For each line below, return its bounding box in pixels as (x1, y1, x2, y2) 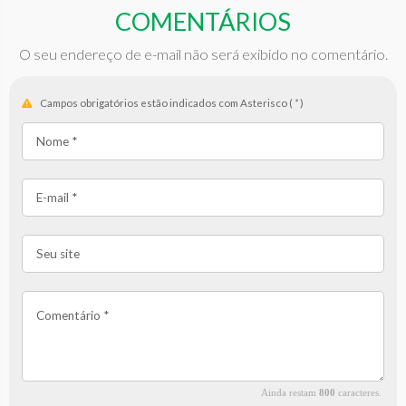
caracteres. (335, 387, 382, 399)
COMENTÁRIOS (115, 5, 291, 36)
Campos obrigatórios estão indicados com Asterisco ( (37, 97, 295, 110)
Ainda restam (261, 387, 320, 399)
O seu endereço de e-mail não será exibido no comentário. (18, 44, 388, 63)
